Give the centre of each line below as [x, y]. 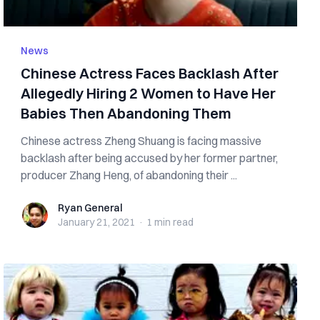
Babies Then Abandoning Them [126, 113]
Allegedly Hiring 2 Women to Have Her [149, 93]
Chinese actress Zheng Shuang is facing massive [141, 141]
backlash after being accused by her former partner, [150, 158]
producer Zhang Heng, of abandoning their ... [129, 175]
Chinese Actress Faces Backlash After [150, 73]
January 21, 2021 [97, 222]
